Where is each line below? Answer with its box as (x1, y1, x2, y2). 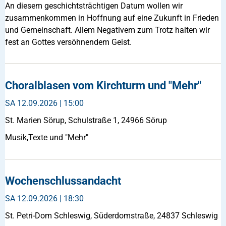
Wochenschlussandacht (5, 174, 121, 187)
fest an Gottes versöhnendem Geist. (5, 37, 132, 47)
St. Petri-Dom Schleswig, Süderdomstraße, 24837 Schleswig (5, 210, 218, 220)
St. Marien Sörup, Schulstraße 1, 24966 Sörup (5, 115, 167, 125)
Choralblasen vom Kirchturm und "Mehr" (5, 79, 201, 92)
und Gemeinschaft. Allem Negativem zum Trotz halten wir (5, 25, 210, 35)
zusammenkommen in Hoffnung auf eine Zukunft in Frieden (5, 13, 219, 23)
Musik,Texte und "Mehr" (5, 132, 88, 142)
